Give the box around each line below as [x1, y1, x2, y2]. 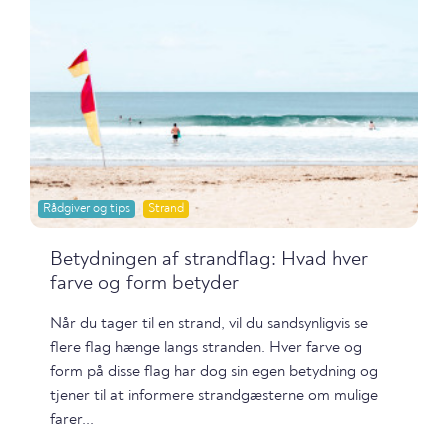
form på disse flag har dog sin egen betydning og [50, 363, 378, 380]
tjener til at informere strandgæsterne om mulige [50, 387, 378, 404]
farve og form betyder [50, 273, 239, 294]
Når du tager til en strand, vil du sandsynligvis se [50, 315, 368, 332]
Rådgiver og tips [43, 201, 131, 215]
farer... [50, 411, 94, 428]
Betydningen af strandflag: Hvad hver [50, 249, 368, 270]
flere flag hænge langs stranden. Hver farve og [50, 339, 362, 356]
